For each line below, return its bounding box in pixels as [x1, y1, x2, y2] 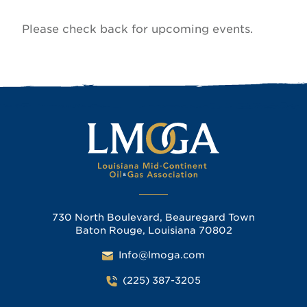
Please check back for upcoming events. [22, 22, 253, 36]
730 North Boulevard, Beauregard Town [52, 212, 255, 223]
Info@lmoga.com [119, 249, 205, 261]
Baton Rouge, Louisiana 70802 [75, 225, 232, 236]
